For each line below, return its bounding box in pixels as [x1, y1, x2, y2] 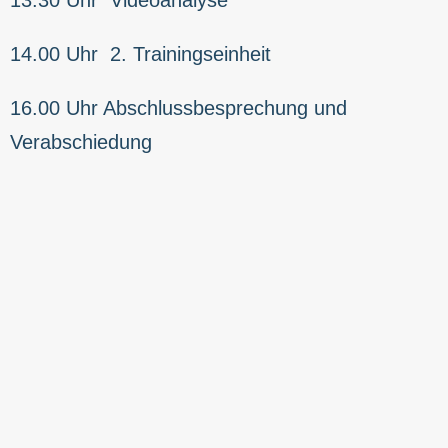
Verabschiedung [10, 130, 152, 153]
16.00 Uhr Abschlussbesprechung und [10, 96, 347, 119]
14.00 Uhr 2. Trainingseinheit [10, 42, 271, 65]
